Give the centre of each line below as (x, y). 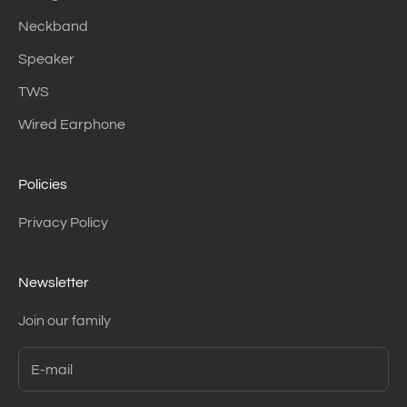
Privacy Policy (63, 223)
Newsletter (54, 283)
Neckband (53, 27)
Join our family (65, 321)
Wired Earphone (72, 125)
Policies (43, 185)
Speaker (46, 60)
